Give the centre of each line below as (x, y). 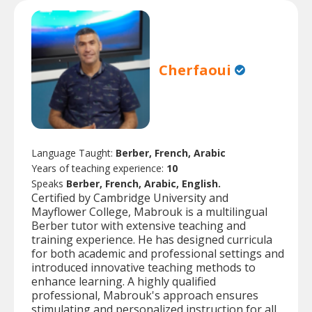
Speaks (49, 184)
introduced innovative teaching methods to (143, 268)
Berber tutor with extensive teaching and (139, 226)
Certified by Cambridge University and (130, 198)
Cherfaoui (195, 70)
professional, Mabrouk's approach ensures (145, 296)
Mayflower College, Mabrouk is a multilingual (149, 212)
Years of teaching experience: (99, 169)
